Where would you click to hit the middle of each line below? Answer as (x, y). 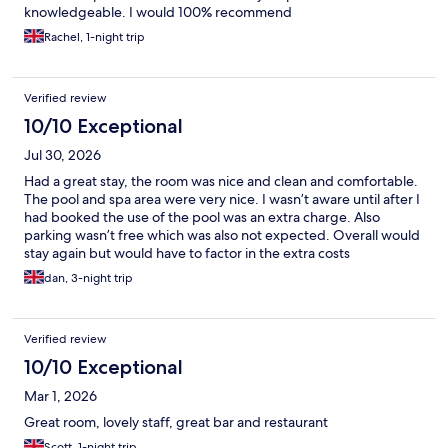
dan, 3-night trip (88, 277)
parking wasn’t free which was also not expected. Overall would (222, 234)
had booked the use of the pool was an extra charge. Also (202, 216)
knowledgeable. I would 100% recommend (158, 11)
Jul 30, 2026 (62, 154)
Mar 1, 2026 (60, 395)
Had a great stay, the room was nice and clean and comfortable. (221, 180)
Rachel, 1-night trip (94, 36)
